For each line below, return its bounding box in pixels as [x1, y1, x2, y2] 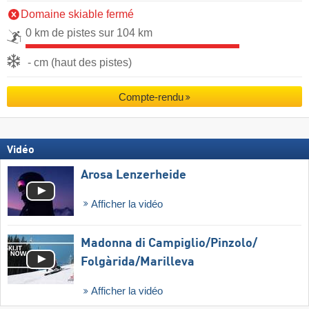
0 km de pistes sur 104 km [26, 26, 152, 39]
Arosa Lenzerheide [81, 168, 186, 181]
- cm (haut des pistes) [28, 56, 132, 68]
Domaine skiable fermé [21, 8, 134, 20]
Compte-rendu [118, 90, 183, 103]
